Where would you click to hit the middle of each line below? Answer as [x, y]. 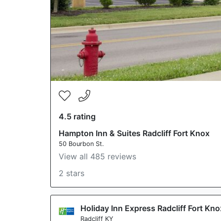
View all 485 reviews [97, 156]
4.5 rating [77, 116]
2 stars [72, 173]
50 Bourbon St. [81, 144]
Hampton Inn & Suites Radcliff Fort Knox [134, 133]
